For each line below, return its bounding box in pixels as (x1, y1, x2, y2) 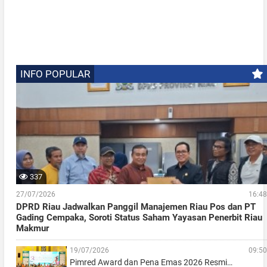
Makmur (15, 222, 49, 234)
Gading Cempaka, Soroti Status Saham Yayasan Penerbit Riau (15, 212, 262, 223)
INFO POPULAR (20, 67, 90, 80)
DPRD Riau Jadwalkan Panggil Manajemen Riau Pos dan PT (15, 201, 256, 212)
